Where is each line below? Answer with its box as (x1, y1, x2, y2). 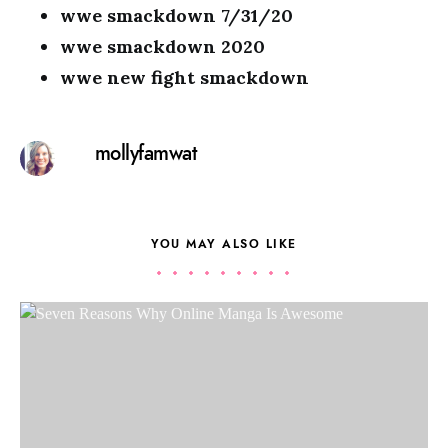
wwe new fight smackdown (60, 66, 309, 89)
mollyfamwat (94, 139, 197, 167)
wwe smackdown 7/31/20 (60, 4, 293, 27)
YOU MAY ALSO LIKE (151, 236, 297, 252)
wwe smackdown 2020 (60, 35, 265, 58)
